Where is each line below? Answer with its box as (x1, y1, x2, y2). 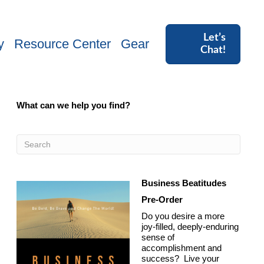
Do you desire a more (141, 210, 225, 221)
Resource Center (14, 36, 111, 51)
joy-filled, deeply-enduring (141, 221, 239, 232)
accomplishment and (141, 242, 222, 253)
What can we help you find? (16, 100, 131, 110)
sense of (141, 232, 175, 242)
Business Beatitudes (141, 177, 227, 188)
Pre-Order (141, 194, 183, 204)
